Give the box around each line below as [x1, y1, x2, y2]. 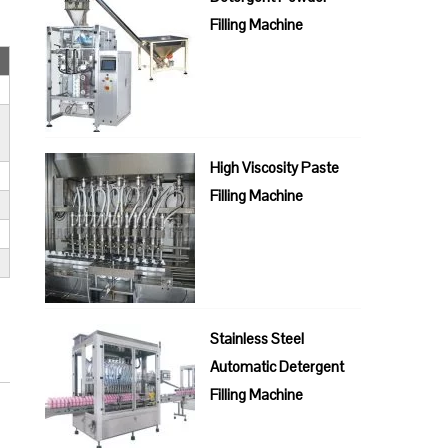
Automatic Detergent [210, 357, 345, 376]
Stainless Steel [210, 329, 305, 348]
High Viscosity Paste [210, 158, 340, 177]
